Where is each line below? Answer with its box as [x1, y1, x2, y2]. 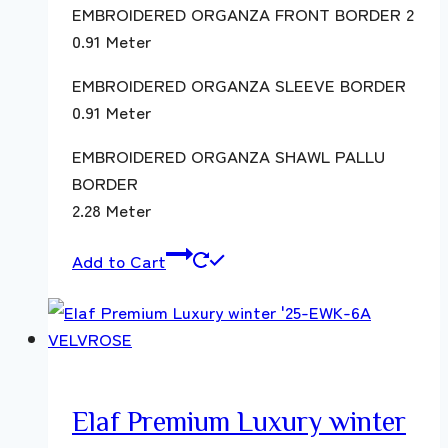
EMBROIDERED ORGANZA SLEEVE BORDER [72, 71, 406, 97]
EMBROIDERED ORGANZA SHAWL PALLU [72, 142, 385, 168]
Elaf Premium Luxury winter [72, 405, 406, 434]
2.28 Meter [72, 196, 151, 222]
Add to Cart [72, 247, 166, 273]
